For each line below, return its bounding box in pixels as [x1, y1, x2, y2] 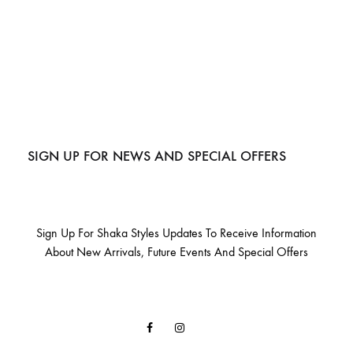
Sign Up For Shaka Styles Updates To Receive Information [36, 225, 317, 241]
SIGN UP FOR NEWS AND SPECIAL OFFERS [28, 147, 286, 165]
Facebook [152, 321, 194, 335]
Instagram [184, 321, 225, 335]
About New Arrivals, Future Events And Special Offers [45, 244, 308, 260]
